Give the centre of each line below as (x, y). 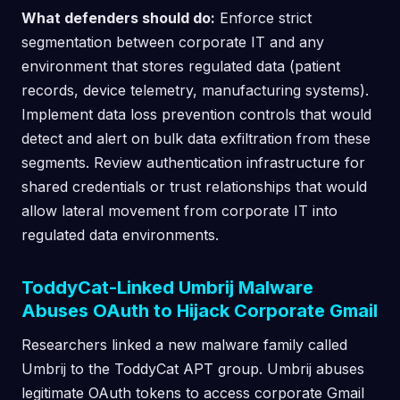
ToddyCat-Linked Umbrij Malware (167, 287)
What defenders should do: (118, 18)
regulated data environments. (120, 235)
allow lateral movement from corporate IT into (179, 211)
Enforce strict (263, 18)
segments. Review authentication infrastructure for (193, 162)
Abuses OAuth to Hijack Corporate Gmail (200, 311)
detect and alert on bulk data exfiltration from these (196, 138)
